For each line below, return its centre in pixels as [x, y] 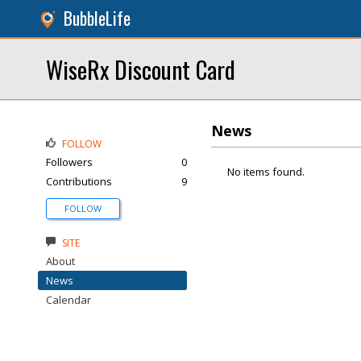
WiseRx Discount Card [141, 69]
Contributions [79, 181]
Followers [69, 162]
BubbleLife [97, 18]
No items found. [266, 172]
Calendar [68, 300]
